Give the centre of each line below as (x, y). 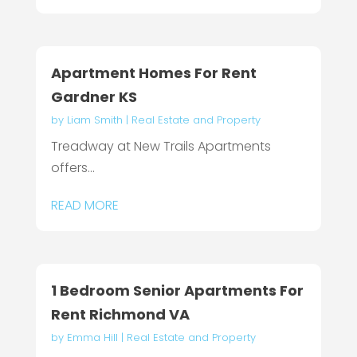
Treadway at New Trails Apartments (161, 146)
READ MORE (84, 205)
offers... (73, 167)
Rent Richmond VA (120, 315)
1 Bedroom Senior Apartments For (177, 291)
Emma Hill (92, 338)
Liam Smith (94, 120)
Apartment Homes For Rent (153, 73)
